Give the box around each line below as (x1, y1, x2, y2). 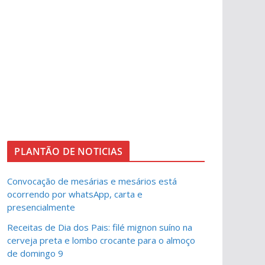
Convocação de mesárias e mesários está (7, 175, 177, 187)
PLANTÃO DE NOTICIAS (14, 145, 123, 158)
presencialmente (7, 201, 76, 213)
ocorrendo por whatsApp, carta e (7, 188, 143, 200)
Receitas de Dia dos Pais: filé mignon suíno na (7, 221, 193, 233)
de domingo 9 (7, 247, 64, 259)
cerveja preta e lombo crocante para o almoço (7, 234, 196, 246)
